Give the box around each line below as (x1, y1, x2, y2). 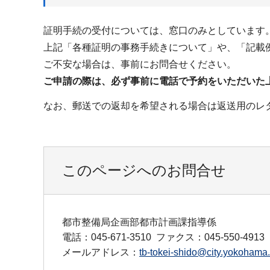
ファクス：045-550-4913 (156, 231, 265, 242)
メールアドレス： (62, 246, 139, 257)
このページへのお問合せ (62, 162, 226, 178)
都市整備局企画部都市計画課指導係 (62, 216, 216, 227)
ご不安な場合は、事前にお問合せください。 (43, 59, 236, 70)
